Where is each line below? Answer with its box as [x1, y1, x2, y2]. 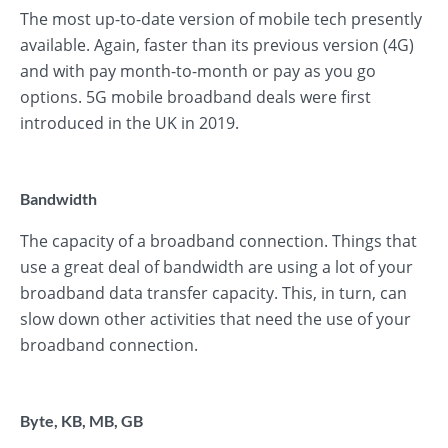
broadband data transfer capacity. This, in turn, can [20, 282, 407, 304]
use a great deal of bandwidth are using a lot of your [20, 256, 413, 278]
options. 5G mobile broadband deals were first [20, 86, 371, 108]
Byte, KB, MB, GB [20, 411, 143, 430]
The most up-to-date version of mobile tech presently [20, 8, 422, 30]
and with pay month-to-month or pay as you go [20, 60, 376, 82]
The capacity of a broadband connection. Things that [20, 230, 417, 252]
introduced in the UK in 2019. [20, 112, 239, 134]
